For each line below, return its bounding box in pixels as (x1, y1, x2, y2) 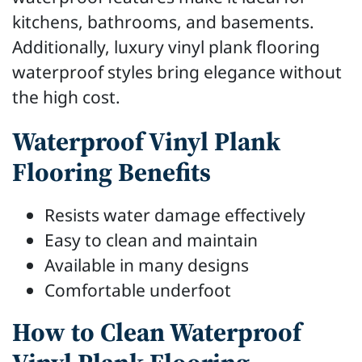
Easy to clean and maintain (44, 228, 258, 252)
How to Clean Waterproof (12, 314, 301, 350)
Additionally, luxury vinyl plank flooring (12, 35, 320, 59)
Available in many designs (44, 253, 249, 277)
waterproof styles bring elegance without (12, 60, 342, 84)
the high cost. (12, 85, 120, 109)
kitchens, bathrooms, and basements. (12, 10, 314, 34)
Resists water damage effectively (44, 203, 305, 227)
